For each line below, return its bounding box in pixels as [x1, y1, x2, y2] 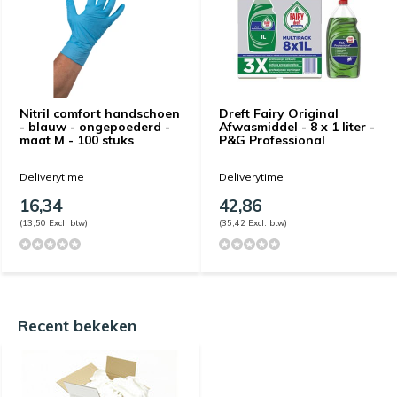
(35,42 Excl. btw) [219, 216, 287, 228]
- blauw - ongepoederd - [19, 118, 170, 135]
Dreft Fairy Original [219, 105, 339, 121]
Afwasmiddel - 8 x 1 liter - [219, 118, 375, 135]
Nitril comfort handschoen [19, 105, 180, 121]
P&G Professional [219, 131, 325, 148]
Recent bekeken [18, 315, 136, 336]
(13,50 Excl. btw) [19, 216, 88, 228]
